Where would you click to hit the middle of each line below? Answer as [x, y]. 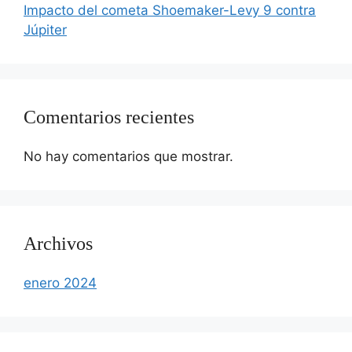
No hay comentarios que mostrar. [128, 156]
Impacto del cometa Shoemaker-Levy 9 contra [170, 10]
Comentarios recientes [109, 117]
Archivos [58, 244]
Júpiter [45, 30]
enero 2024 [60, 283]
